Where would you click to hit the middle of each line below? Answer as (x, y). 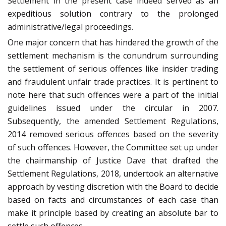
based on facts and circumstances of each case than (113, 200)
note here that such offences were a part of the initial (113, 95)
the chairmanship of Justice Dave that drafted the (113, 160)
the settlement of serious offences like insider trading (113, 68)
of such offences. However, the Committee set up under (113, 147)
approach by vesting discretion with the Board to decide (113, 186)
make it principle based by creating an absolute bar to (113, 213)
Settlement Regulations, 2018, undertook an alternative (113, 173)
